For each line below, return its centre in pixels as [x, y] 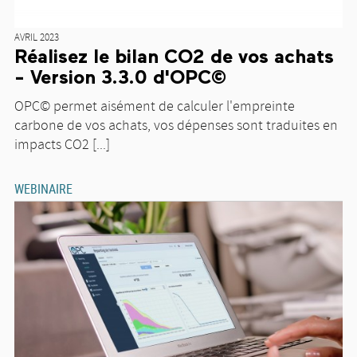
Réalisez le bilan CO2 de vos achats [174, 57]
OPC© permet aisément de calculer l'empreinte [155, 106]
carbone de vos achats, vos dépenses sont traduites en [176, 126]
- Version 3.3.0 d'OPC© [120, 78]
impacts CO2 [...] [62, 145]
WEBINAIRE [43, 188]
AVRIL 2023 [37, 37]
